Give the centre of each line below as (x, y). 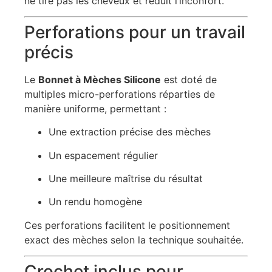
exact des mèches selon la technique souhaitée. (134, 240)
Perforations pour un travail (135, 32)
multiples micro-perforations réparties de (120, 94)
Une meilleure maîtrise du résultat (126, 179)
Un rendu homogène (95, 202)
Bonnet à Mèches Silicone (100, 79)
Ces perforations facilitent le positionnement (127, 225)
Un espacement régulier (103, 155)
